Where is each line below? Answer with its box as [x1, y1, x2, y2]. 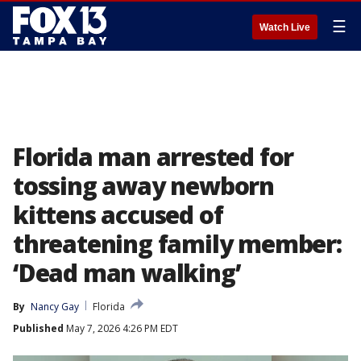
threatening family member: [13, 227, 342, 260]
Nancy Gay [31, 300, 79, 313]
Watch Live [259, 22, 310, 33]
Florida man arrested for [13, 140, 294, 173]
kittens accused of [13, 198, 223, 231]
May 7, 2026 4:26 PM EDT [64, 322, 178, 335]
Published [13, 322, 64, 335]
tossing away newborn [13, 169, 274, 202]
